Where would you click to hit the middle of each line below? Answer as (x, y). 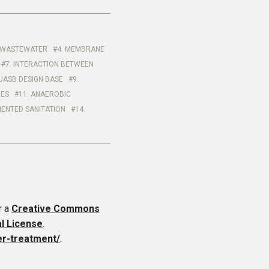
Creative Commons (55, 209)
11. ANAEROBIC (45, 94)
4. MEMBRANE (81, 49)
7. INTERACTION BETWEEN (50, 64)
